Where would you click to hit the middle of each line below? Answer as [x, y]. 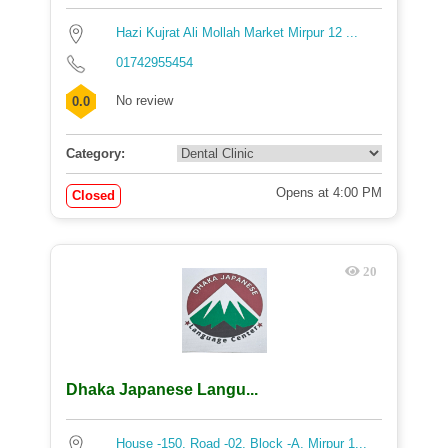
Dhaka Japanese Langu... [162, 389]
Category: [95, 153]
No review [144, 100]
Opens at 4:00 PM [329, 192]
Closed [93, 195]
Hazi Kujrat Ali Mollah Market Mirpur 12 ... [237, 32]
